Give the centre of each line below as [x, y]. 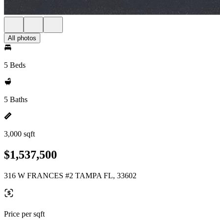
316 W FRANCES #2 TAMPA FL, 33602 [70, 175]
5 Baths [16, 99]
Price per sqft [24, 214]
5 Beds [15, 65]
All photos [22, 38]
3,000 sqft [19, 134]
